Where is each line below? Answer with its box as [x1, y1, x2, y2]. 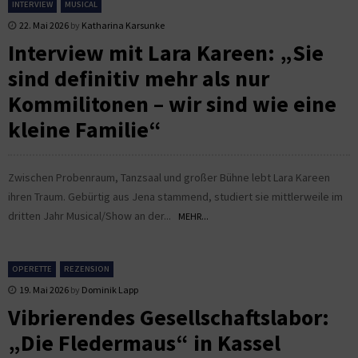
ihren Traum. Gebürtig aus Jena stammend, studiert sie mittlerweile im [8, 189, 343, 204]
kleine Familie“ [8, 114, 161, 144]
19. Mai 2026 [19, 283, 69, 296]
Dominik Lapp [82, 283, 138, 296]
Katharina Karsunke [82, 18, 165, 31]
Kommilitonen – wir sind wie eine [8, 89, 336, 118]
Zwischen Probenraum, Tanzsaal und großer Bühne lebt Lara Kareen [8, 169, 330, 185]
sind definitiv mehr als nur [8, 63, 269, 93]
